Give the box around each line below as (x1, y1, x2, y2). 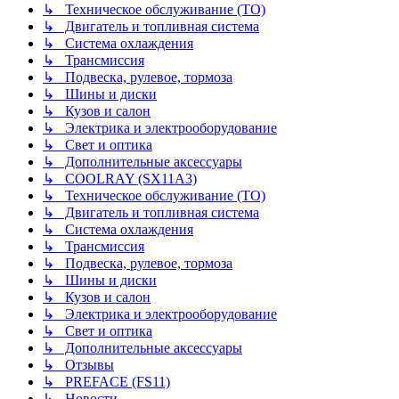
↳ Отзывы (43, 357, 114, 373)
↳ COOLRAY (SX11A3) (43, 171, 197, 187)
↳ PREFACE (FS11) (43, 374, 170, 390)
